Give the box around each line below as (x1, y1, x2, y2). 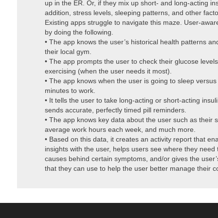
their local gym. (45, 47, 91, 55)
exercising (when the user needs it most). (45, 67, 172, 75)
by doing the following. (45, 28, 113, 36)
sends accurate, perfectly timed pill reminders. (45, 106, 186, 114)
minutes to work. (45, 86, 95, 94)
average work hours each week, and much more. (45, 125, 196, 133)
